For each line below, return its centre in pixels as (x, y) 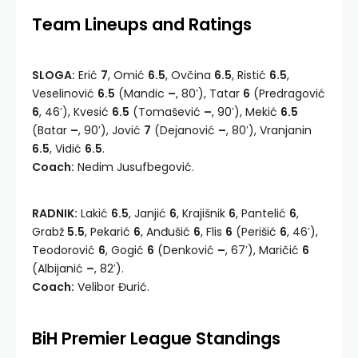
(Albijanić (59, 269)
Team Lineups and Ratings (142, 25)
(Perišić (256, 232)
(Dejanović (185, 131)
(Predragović (288, 94)
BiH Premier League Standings (156, 339)
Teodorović (65, 251)
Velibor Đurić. (112, 287)
